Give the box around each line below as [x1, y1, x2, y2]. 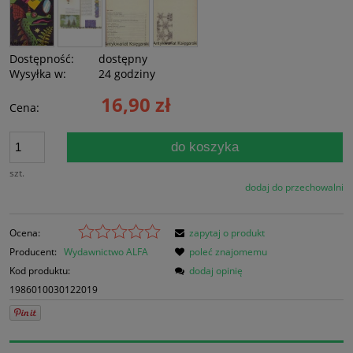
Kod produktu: [9, 263, 70, 277]
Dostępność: [9, 50, 74, 66]
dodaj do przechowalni [245, 180, 344, 194]
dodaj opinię [189, 263, 243, 277]
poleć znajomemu [189, 244, 267, 258]
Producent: [9, 244, 59, 258]
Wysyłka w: [9, 65, 66, 81]
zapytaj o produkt [189, 225, 265, 240]
